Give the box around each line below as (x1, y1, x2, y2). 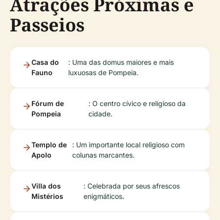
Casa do (31, 58, 59, 67)
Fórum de (31, 99, 64, 108)
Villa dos (31, 182, 61, 191)
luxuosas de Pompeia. (68, 68, 139, 77)
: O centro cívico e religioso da (88, 99, 186, 108)
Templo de (31, 140, 67, 149)
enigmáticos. (83, 192, 125, 201)
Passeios (10, 13, 84, 37)
